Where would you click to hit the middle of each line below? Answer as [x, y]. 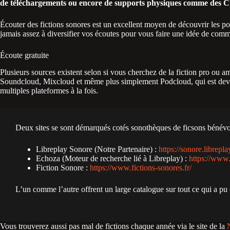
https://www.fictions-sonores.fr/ [141, 167]
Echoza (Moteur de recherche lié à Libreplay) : [112, 158]
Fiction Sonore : [63, 167]
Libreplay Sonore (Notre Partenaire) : [97, 149]
